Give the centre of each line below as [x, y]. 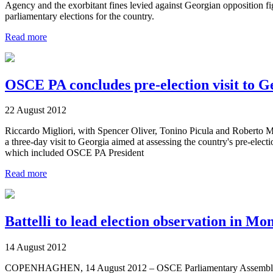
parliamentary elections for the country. [80, 16]
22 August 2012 [36, 110]
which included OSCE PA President [74, 153]
